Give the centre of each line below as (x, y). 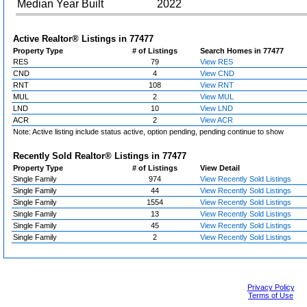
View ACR (217, 120)
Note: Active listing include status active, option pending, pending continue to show (148, 132)
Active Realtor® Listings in (71, 39)
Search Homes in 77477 (242, 51)
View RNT (217, 85)
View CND (217, 73)
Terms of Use (271, 295)
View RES (217, 62)
